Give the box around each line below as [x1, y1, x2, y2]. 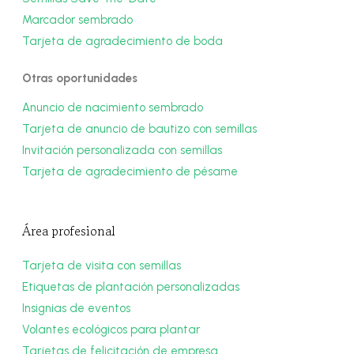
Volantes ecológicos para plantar [22, 322, 201, 337]
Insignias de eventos [22, 301, 131, 316]
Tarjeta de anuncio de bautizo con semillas [22, 122, 258, 137]
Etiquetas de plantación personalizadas [22, 280, 240, 295]
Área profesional [22, 221, 116, 241]
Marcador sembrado [22, 13, 134, 28]
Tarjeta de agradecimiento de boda [22, 34, 224, 49]
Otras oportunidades [22, 71, 138, 86]
